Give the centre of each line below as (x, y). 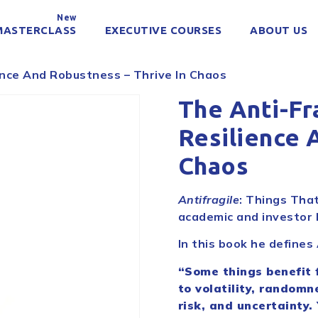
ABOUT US (279, 30)
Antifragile (209, 199)
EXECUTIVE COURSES (163, 30)
